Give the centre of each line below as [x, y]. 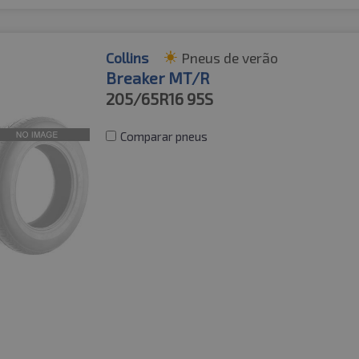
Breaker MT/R [158, 77]
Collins [127, 57]
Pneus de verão [230, 57]
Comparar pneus [164, 136]
